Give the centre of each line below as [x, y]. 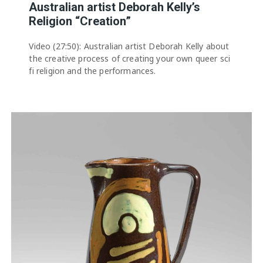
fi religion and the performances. [92, 70]
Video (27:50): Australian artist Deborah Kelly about [129, 46]
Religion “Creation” [80, 21]
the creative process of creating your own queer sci [130, 58]
